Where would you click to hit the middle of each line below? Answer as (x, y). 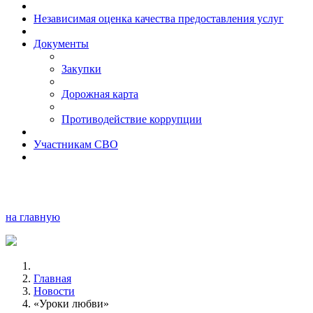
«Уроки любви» (71, 304)
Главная (52, 278)
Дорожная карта (100, 94)
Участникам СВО (76, 144)
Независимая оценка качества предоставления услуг (159, 19)
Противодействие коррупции (132, 119)
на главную (33, 217)
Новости (54, 291)
